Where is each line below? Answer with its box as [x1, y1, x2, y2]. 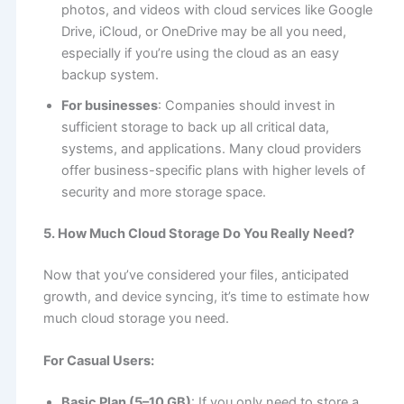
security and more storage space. [60, 184, 266, 201]
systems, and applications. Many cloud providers [60, 141, 362, 158]
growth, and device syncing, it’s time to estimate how [42, 289, 370, 306]
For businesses [60, 97, 158, 115]
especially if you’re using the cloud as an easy [60, 45, 339, 62]
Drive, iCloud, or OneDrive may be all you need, [60, 23, 346, 41]
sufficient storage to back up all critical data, [60, 119, 329, 136]
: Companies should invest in [157, 97, 335, 115]
